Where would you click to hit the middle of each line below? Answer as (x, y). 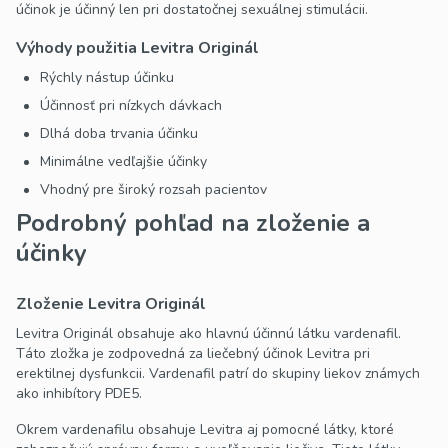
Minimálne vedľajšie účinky (123, 162)
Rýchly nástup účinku (107, 78)
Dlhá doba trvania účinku (119, 134)
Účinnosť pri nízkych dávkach (131, 106)
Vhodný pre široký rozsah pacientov (153, 190)
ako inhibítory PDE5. (79, 394)
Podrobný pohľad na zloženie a (193, 223)
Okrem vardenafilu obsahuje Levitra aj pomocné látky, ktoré (205, 430)
